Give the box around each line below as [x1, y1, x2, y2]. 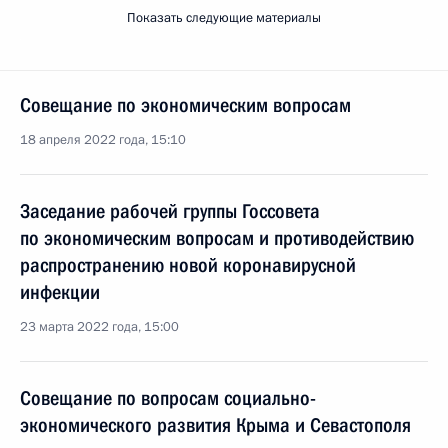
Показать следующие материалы [127, 9, 321, 27]
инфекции [20, 280, 100, 304]
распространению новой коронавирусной [20, 253, 356, 277]
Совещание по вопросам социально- [20, 386, 316, 410]
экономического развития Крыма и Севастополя [20, 413, 411, 437]
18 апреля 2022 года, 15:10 [20, 131, 186, 149]
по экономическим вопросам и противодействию [20, 226, 414, 250]
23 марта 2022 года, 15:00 [20, 318, 179, 336]
